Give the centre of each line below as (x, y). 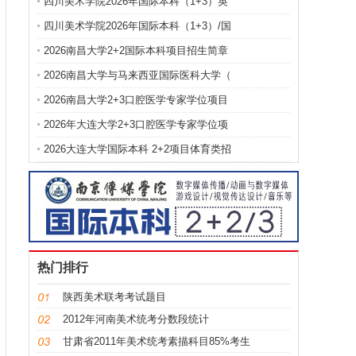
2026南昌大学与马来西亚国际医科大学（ (137, 75)
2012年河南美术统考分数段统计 (136, 319)
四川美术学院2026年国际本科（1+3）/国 (137, 26)
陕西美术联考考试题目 (114, 297)
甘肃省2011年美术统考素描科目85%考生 (157, 341)
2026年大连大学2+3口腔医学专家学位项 (136, 124)
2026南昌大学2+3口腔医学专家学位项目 (136, 100)
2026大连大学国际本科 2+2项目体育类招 (137, 149)
